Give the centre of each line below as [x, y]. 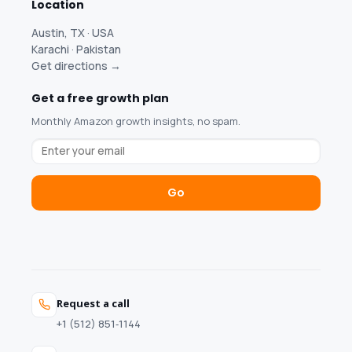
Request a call [93, 303]
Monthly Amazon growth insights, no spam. [136, 121]
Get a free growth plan [101, 98]
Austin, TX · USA [73, 32]
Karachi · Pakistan [77, 49]
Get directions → [77, 65]
